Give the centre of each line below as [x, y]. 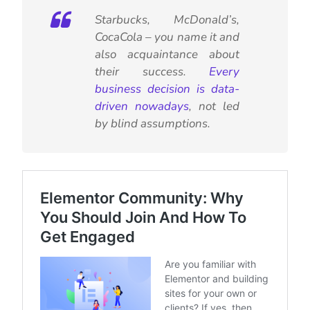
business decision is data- [167, 89]
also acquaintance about [167, 55]
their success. [152, 72]
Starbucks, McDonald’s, [167, 20]
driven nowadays [142, 107]
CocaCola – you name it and [167, 37]
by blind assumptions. [153, 124]
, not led [214, 107]
